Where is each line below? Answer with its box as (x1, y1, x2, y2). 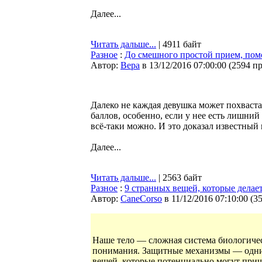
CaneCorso (120, 194, 162, 204)
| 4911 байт (156, 39, 201, 49)
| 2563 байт (156, 173, 202, 182)
